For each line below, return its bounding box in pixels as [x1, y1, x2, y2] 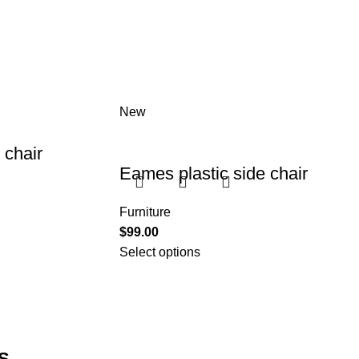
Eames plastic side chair [119, 163, 309, 184]
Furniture [119, 205, 171, 220]
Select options [119, 245, 201, 260]
